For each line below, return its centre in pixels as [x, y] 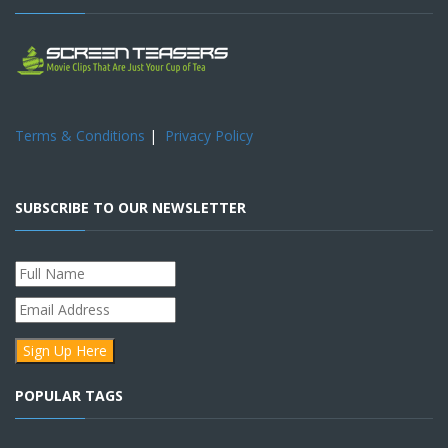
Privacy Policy [209, 136]
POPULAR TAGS [69, 396]
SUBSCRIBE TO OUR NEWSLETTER [130, 208]
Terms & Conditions [80, 136]
